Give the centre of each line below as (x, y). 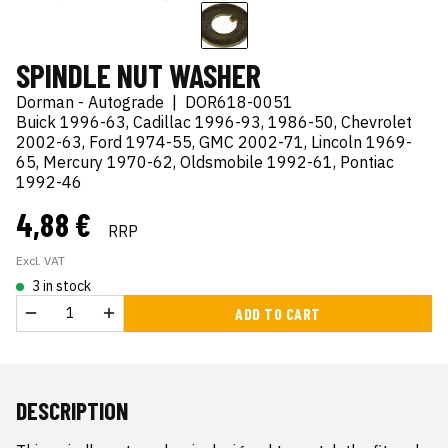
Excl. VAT (40, 260)
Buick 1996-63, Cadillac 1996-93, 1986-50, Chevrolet (214, 121)
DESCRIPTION (72, 410)
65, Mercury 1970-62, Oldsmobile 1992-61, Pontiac (205, 161)
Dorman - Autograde (90, 101)
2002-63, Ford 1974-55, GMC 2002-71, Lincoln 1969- (214, 141)
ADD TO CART (278, 313)
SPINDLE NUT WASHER (138, 74)
